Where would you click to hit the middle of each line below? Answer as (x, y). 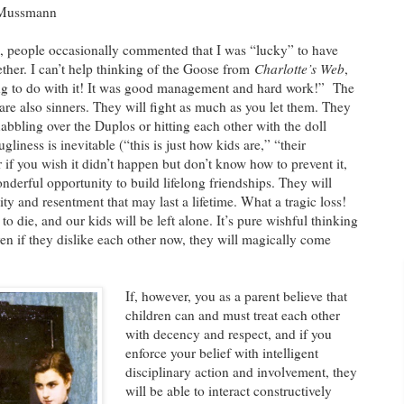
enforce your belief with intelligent (222, 352)
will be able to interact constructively (229, 390)
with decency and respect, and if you (229, 333)
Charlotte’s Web (299, 68)
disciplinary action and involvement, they (242, 371)
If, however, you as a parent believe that (237, 295)
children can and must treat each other (233, 314)
